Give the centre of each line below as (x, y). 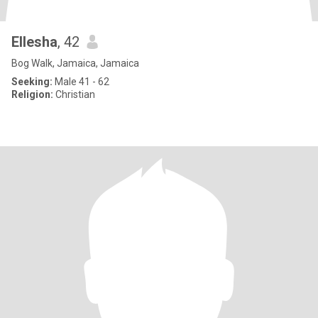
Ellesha (34, 42)
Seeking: (32, 82)
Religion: (32, 94)
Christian (74, 94)
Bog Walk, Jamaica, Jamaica (75, 63)
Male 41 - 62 (81, 82)
